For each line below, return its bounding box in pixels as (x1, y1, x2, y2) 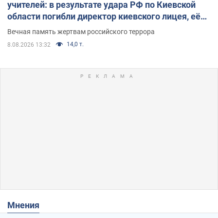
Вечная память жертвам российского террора (7, 27, 155, 36)
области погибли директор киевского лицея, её (7, 11, 200, 21)
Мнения (15, 200, 39, 210)
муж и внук (7, 22, 54, 33)
